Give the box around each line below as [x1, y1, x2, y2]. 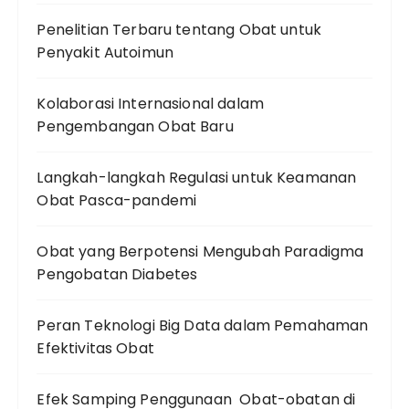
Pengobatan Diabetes [37, 264, 198, 285]
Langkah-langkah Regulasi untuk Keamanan [37, 167, 357, 188]
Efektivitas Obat [37, 338, 154, 359]
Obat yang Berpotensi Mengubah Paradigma [37, 241, 364, 262]
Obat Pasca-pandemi [37, 190, 197, 211]
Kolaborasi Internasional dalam [37, 93, 264, 114]
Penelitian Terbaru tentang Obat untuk [37, 19, 322, 40]
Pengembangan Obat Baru [37, 116, 234, 137]
